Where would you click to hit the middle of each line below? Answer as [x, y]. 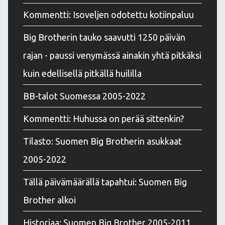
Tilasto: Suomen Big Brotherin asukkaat [102, 141]
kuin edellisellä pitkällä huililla [82, 73]
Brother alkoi [49, 200]
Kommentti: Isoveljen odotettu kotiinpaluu [108, 14]
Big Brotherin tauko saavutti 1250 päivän [104, 37]
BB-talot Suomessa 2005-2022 [84, 96]
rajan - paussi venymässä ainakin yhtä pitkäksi [112, 55]
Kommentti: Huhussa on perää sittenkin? [104, 118]
